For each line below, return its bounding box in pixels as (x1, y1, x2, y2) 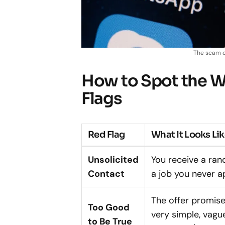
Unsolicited (88, 154, 139, 166)
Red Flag (88, 129, 125, 141)
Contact (88, 168, 125, 180)
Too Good (88, 201, 130, 214)
